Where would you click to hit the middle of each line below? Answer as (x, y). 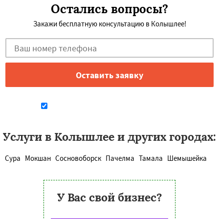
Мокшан (38, 158)
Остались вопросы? (109, 9)
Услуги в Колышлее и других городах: (109, 137)
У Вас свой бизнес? (109, 197)
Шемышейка (187, 158)
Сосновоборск (78, 158)
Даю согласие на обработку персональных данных (114, 107)
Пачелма (120, 158)
